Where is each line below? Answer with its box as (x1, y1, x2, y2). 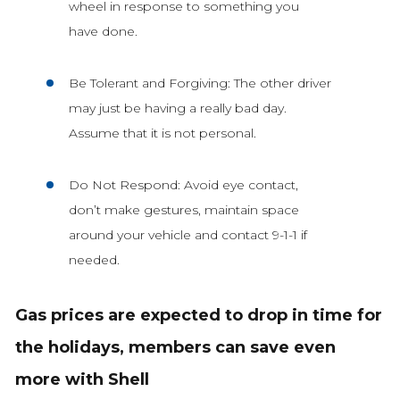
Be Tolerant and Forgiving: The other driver (68, 75, 331, 92)
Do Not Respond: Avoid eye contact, (68, 177, 298, 194)
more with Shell (14, 370, 149, 390)
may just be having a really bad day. (68, 100, 287, 117)
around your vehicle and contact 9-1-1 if (68, 227, 307, 244)
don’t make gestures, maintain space (68, 202, 299, 219)
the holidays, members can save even (14, 337, 336, 358)
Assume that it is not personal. (68, 125, 256, 142)
